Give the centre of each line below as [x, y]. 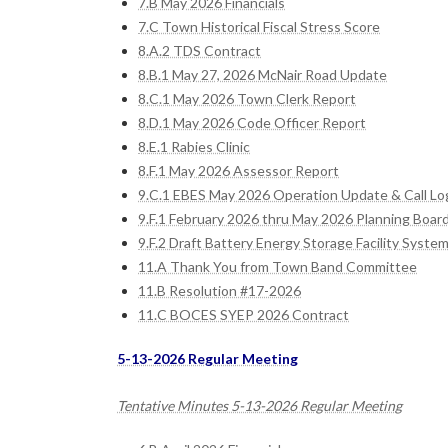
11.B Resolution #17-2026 [219, 290]
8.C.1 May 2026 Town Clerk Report [247, 98]
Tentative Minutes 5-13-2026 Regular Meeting [259, 405]
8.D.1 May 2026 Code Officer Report [252, 122]
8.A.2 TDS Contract [199, 50]
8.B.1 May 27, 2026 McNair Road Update [262, 74]
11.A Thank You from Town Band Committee [277, 266]
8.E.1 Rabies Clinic [194, 146]
